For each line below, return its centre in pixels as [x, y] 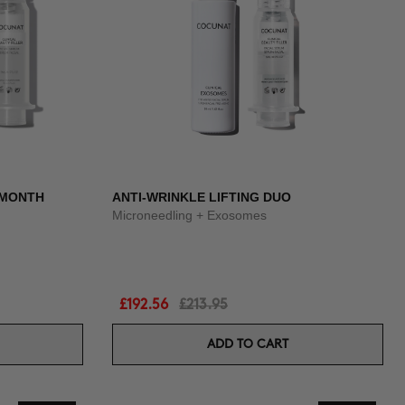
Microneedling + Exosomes [189, 215]
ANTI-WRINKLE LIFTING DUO [202, 197]
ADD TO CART [248, 344]
